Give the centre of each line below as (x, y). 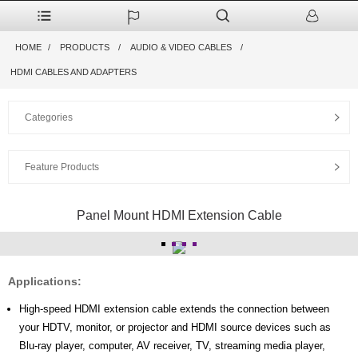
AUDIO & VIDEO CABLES (181, 47)
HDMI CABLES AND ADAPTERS (73, 72)
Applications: (45, 281)
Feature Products (62, 167)
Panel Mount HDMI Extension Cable (179, 215)
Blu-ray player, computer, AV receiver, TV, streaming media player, (172, 346)
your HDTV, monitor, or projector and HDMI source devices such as (175, 327)
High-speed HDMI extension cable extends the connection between (174, 309)
